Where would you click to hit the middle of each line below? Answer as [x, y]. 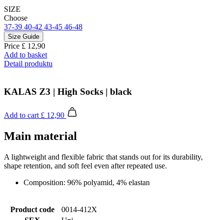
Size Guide [24, 36]
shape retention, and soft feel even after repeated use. [85, 166]
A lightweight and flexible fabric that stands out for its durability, [103, 157]
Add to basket [26, 55]
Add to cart [21, 115]
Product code [32, 210]
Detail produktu [28, 63]
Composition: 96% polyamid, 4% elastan [87, 183]
